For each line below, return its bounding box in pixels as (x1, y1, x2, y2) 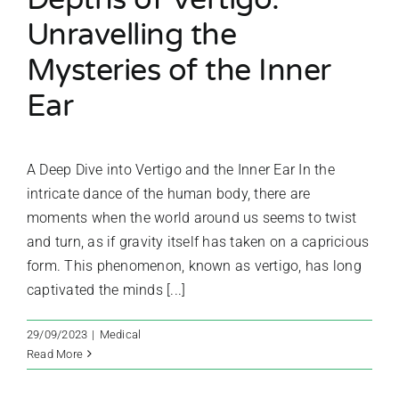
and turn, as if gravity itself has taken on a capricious (27, 232, 370, 250)
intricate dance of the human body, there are (27, 184, 311, 202)
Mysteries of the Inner (27, 52, 331, 89)
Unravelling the (27, 16, 237, 53)
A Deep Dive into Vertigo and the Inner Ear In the (27, 160, 335, 178)
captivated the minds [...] (27, 281, 186, 298)
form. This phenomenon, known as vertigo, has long (27, 256, 362, 274)
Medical (99, 327, 142, 341)
